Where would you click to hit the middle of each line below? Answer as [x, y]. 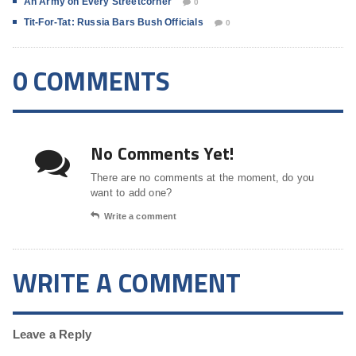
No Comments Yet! [163, 154]
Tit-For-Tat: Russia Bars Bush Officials [113, 23]
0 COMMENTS [91, 81]
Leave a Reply [52, 335]
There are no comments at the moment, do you [203, 178]
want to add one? [132, 193]
